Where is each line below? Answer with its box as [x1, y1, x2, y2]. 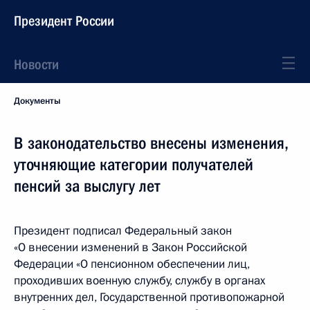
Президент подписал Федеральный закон [14, 223, 232, 239]
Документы [14, 95, 60, 107]
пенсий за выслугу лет [14, 176, 161, 196]
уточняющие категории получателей [14, 155, 253, 174]
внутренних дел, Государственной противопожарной [14, 289, 284, 305]
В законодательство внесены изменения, [14, 134, 289, 153]
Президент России [14, 12, 114, 29]
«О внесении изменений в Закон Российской [14, 239, 247, 255]
